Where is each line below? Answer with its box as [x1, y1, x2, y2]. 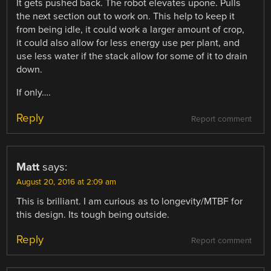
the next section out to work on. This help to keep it [16, 10, 235, 23]
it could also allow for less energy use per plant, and [16, 37, 240, 50]
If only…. [16, 87, 51, 99]
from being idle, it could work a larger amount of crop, [16, 24, 245, 36]
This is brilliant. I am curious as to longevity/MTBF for [16, 195, 243, 207]
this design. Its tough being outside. [16, 208, 170, 221]
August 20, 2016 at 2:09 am [16, 177, 117, 187]
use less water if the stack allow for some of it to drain [16, 50, 248, 63]
